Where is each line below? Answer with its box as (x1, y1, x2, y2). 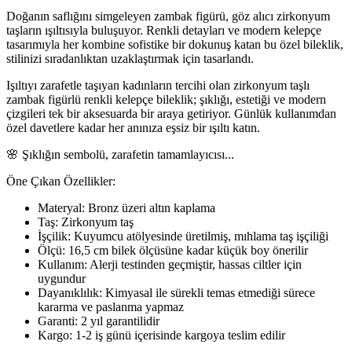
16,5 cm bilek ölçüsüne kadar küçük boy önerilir (68, 243, 308, 257)
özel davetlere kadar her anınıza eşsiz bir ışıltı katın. (6, 120, 260, 134)
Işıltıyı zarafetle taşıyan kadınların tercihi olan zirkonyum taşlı (6, 78, 310, 92)
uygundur (38, 271, 86, 285)
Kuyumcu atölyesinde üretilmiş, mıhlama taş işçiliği (71, 229, 328, 243)
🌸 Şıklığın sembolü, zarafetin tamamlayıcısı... (6, 147, 234, 161)
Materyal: (38, 200, 88, 214)
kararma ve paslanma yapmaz (38, 299, 184, 313)
